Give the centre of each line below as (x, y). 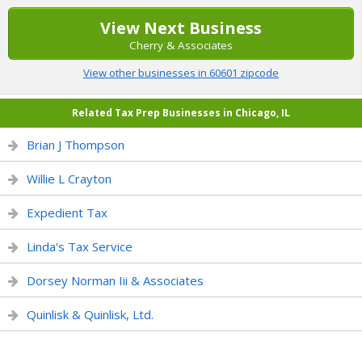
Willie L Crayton (69, 179)
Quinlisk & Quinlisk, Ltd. (90, 314)
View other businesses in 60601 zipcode (181, 73)
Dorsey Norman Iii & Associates (115, 280)
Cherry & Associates (181, 45)
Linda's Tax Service (80, 246)
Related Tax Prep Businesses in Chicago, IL (181, 113)
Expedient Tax (67, 213)
